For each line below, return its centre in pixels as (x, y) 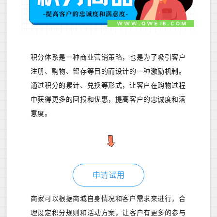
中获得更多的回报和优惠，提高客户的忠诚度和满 (108, 99)
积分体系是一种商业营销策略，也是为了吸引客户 (108, 57)
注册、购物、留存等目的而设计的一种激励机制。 (108, 71)
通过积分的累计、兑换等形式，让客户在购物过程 (108, 85)
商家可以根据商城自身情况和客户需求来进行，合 (108, 199)
